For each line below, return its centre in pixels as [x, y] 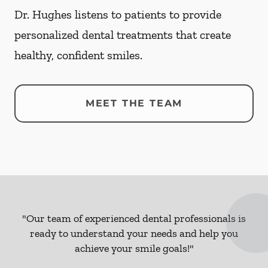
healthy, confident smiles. [78, 55]
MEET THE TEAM [134, 103]
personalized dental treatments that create [123, 35]
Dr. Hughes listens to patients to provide [118, 15]
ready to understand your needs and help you [134, 234]
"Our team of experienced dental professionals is [134, 219]
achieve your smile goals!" [134, 249]
